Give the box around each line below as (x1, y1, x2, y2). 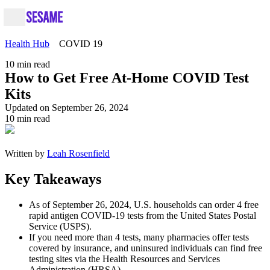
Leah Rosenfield (47, 148, 110, 159)
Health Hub (5, 39, 49, 49)
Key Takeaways (5, 171, 101, 187)
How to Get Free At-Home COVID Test (5, 70, 249, 86)
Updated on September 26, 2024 (5, 102, 128, 113)
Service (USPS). (29, 221, 92, 231)
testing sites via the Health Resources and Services (29, 253, 220, 264)
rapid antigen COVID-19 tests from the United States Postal (29, 210, 256, 221)
